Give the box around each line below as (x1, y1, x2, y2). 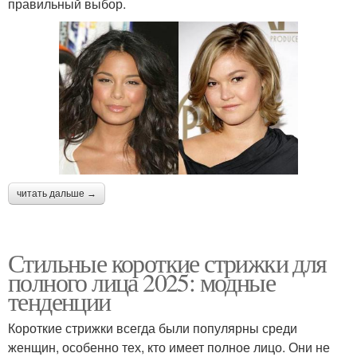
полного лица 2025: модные (8, 265, 275, 300)
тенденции (8, 284, 111, 319)
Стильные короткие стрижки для (8, 245, 327, 280)
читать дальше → (17, 188, 96, 200)
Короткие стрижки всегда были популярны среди (8, 319, 297, 338)
